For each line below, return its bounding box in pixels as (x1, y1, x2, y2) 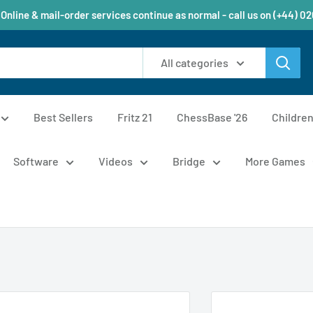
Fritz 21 (117, 110, 152, 124)
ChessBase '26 (177, 110, 247, 124)
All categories (161, 55, 228, 69)
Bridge (173, 154, 205, 168)
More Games (245, 154, 305, 168)
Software (13, 154, 59, 168)
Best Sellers (34, 110, 93, 124)
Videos (99, 154, 133, 168)
